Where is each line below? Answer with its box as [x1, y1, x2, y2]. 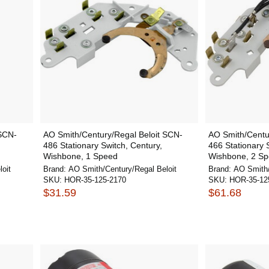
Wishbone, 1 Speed [43, 151, 118, 161]
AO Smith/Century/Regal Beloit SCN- [43, 130, 183, 139]
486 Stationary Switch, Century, [43, 141, 162, 150]
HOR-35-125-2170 [64, 175, 126, 184]
